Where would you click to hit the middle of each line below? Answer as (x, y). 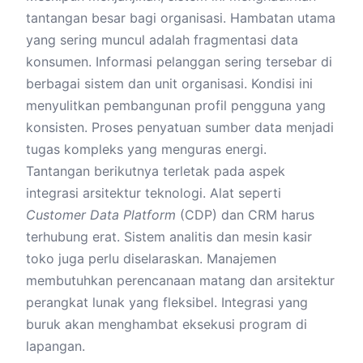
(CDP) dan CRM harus (245, 215)
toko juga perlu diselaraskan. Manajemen (151, 258)
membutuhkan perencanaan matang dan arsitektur (180, 280)
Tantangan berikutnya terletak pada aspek (156, 171)
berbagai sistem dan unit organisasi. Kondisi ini (169, 83)
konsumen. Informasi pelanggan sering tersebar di (179, 62)
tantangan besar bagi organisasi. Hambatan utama (181, 18)
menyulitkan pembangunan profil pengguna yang (176, 105)
